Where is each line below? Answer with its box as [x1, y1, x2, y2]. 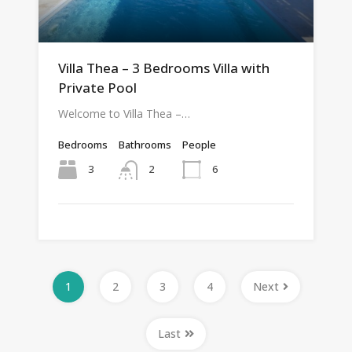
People [182, 137, 216, 152]
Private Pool [58, 79, 137, 97]
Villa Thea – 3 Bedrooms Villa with [58, 59, 269, 78]
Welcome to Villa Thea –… [58, 106, 190, 122]
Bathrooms [119, 137, 171, 152]
